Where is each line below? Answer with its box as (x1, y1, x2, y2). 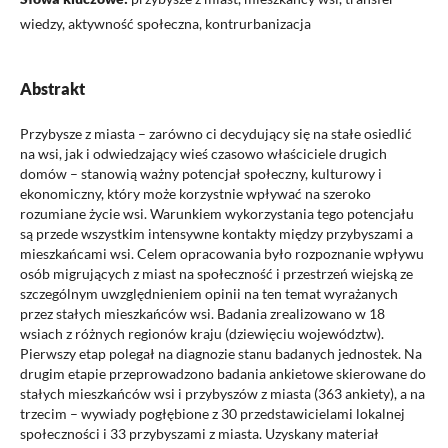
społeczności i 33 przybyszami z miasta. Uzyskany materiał (19, 425, 379, 443)
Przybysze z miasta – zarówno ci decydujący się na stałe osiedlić (19, 125, 412, 143)
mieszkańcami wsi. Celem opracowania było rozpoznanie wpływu (19, 245, 424, 263)
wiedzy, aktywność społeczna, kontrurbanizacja (19, 15, 311, 33)
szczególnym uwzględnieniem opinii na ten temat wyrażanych (19, 285, 398, 303)
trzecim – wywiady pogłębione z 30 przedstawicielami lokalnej (19, 405, 405, 423)
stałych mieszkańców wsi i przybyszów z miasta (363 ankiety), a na (19, 385, 425, 403)
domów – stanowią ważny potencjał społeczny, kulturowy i (19, 165, 382, 183)
